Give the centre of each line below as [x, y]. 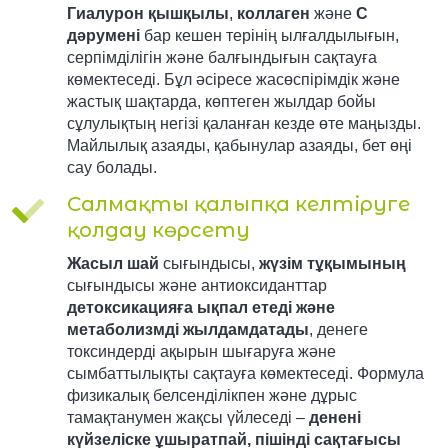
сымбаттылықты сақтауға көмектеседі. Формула [245, 373]
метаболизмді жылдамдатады [187, 329]
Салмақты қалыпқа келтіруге [238, 203]
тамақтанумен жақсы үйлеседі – [187, 417]
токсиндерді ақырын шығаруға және [201, 351]
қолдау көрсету [158, 229]
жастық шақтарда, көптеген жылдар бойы [221, 101]
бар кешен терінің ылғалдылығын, [269, 35]
